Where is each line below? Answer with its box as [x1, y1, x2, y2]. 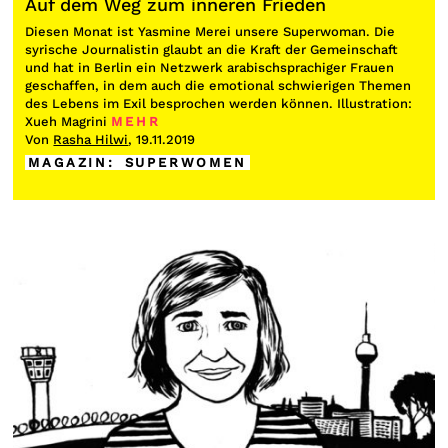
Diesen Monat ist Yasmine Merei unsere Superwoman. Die [25, 23, 396, 39]
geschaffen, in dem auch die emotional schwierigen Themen [25, 77, 412, 93]
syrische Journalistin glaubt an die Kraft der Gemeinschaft [25, 41, 399, 57]
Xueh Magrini [25, 113, 108, 129]
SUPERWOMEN [124, 154, 247, 170]
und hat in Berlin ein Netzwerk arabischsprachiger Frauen [25, 59, 395, 75]
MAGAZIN [28, 154, 109, 170]
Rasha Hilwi [53, 131, 129, 147]
